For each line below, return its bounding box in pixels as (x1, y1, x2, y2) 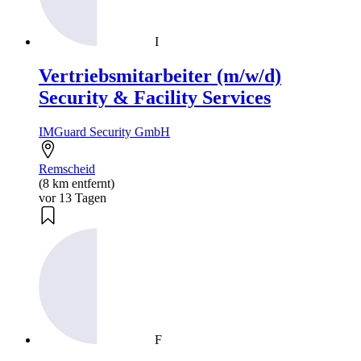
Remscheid (39, 161, 95, 176)
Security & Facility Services (39, 86, 271, 108)
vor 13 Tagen (39, 190, 106, 205)
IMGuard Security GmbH (39, 124, 170, 139)
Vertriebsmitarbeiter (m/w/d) (39, 64, 281, 86)
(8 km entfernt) (39, 176, 114, 190)
